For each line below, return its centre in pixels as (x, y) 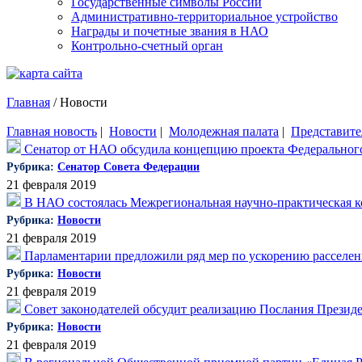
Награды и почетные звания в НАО (170, 31)
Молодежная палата (224, 131)
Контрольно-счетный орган (147, 46)
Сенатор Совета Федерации (128, 167)
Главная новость (52, 131)
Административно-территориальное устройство (204, 17)
